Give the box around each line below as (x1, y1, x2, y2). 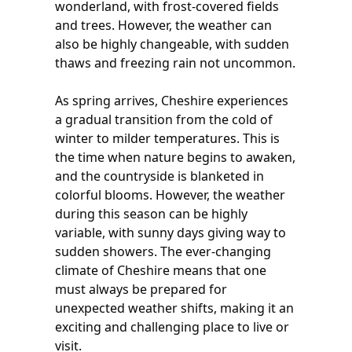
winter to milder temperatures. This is (55, 130, 280, 147)
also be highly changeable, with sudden (55, 35, 289, 53)
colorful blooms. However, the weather (55, 186, 285, 203)
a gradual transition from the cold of (55, 111, 273, 128)
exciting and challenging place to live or (55, 318, 289, 335)
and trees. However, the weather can (55, 16, 272, 34)
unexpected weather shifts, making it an (55, 299, 294, 317)
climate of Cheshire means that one (55, 262, 266, 279)
